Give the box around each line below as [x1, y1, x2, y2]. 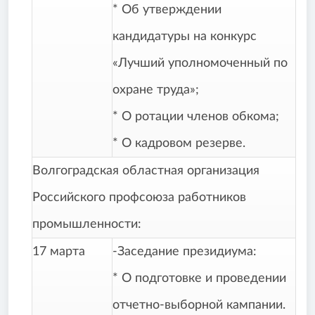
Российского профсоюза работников [32, 191, 246, 205]
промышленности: [32, 218, 141, 231]
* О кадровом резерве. [112, 137, 245, 150]
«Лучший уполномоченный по [112, 57, 288, 70]
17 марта [32, 245, 85, 259]
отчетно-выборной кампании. [112, 299, 285, 312]
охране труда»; [112, 84, 199, 97]
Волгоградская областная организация [32, 165, 259, 178]
